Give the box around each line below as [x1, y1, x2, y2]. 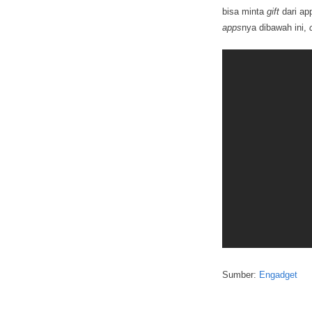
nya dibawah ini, [242, 22, 309, 33]
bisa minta [222, 6, 267, 17]
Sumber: [222, 270, 259, 280]
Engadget [259, 270, 297, 280]
